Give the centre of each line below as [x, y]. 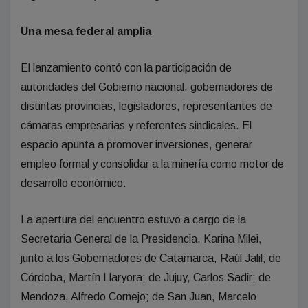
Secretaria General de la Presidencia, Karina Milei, [141, 239]
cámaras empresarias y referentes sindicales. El [136, 125]
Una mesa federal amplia [86, 31]
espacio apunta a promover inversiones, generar [136, 144]
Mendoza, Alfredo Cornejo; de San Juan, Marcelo [139, 296]
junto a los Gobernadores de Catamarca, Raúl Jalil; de [151, 258]
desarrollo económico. [74, 183]
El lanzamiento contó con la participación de [126, 67]
